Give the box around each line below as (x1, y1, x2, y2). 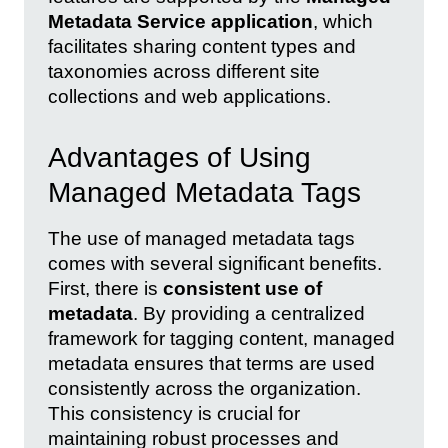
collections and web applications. (48, 86, 331, 108)
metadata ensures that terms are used (48, 352, 375, 374)
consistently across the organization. (48, 377, 361, 399)
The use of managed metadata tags (48, 227, 355, 249)
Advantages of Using (48, 141, 311, 173)
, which (313, 11, 373, 33)
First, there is (48, 277, 163, 299)
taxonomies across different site (48, 61, 320, 83)
